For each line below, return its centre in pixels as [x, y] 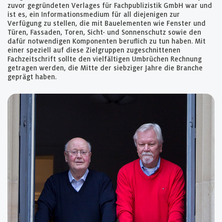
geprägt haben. [32, 77]
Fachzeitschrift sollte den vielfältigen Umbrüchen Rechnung [105, 59]
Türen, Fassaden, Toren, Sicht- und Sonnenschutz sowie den [104, 32]
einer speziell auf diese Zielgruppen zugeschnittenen [94, 50]
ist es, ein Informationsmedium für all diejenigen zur [94, 15]
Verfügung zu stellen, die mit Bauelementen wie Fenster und [107, 24]
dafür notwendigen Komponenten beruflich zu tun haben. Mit [107, 41]
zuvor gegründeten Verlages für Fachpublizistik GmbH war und [110, 6]
